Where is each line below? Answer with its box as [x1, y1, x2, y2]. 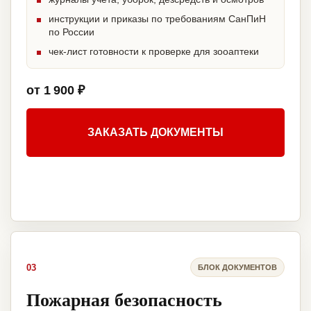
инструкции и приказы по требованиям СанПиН [49, 13, 266, 25]
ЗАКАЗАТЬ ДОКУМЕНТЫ [87, 126, 224, 139]
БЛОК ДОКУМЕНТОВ [198, 262, 277, 271]
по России [49, 26, 94, 38]
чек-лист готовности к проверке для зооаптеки [49, 46, 259, 58]
